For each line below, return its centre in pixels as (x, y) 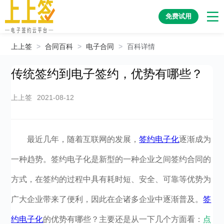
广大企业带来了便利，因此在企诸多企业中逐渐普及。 (107, 199)
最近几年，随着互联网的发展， (83, 139)
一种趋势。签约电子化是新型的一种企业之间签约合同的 (111, 159)
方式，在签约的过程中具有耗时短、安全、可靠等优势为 (111, 179)
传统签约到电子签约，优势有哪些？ (107, 74)
